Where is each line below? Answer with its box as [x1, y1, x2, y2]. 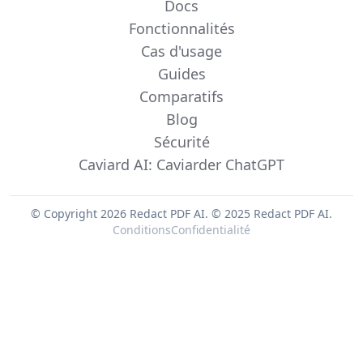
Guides [157, 64, 206, 83]
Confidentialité [171, 222, 250, 237]
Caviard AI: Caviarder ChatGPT [79, 155, 284, 174]
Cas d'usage [141, 41, 222, 61]
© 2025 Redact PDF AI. [211, 206, 332, 221]
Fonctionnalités [128, 19, 235, 38]
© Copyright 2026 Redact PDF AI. [31, 206, 211, 221]
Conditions [113, 222, 171, 237]
